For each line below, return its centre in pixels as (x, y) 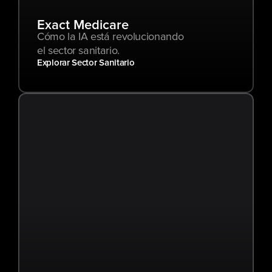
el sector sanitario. (78, 51)
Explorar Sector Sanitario (86, 63)
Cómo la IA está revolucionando (110, 37)
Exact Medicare (83, 25)
